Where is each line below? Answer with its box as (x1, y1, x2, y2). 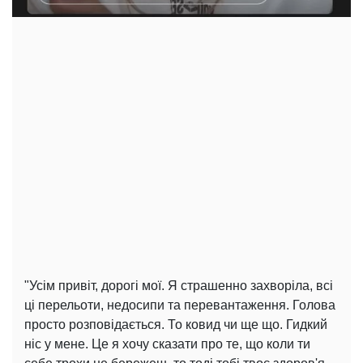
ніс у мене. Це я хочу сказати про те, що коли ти (24, 337, 310, 352)
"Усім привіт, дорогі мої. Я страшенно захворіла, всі (24, 279, 333, 293)
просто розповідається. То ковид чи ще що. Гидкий (24, 318, 327, 332)
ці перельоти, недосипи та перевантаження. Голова (24, 298, 335, 313)
